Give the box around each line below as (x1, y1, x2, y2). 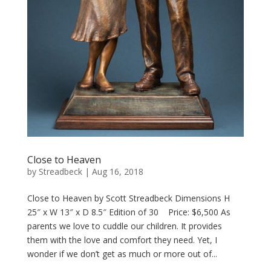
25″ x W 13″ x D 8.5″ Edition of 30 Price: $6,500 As (27, 206, 230, 218)
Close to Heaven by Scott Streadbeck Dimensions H (27, 192, 230, 204)
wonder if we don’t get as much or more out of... (27, 248, 217, 260)
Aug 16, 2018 (91, 166, 143, 178)
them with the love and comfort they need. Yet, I (27, 234, 217, 246)
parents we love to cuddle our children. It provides (27, 220, 222, 232)
